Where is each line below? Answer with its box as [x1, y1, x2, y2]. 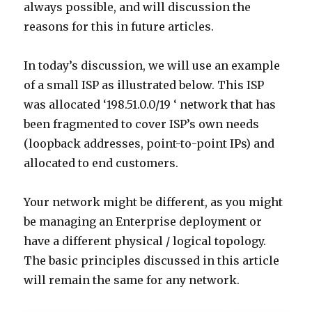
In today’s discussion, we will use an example [24, 58, 281, 72]
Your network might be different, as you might [24, 195, 283, 209]
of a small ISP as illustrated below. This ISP [24, 78, 265, 92]
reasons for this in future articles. [24, 19, 214, 33]
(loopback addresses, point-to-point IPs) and [24, 136, 275, 150]
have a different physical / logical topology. [24, 234, 267, 248]
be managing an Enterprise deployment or [24, 214, 263, 228]
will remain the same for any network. [24, 273, 240, 287]
